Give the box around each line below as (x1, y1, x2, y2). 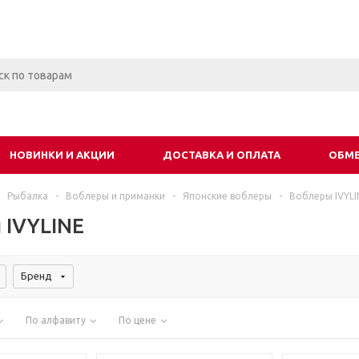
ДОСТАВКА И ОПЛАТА (163, 149, 280, 160)
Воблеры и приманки (66, 191, 165, 201)
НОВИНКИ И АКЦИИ (10, 149, 115, 160)
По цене (119, 315, 156, 325)
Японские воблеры (183, 191, 272, 201)
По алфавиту (26, 315, 86, 325)
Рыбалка (7, 191, 48, 201)
